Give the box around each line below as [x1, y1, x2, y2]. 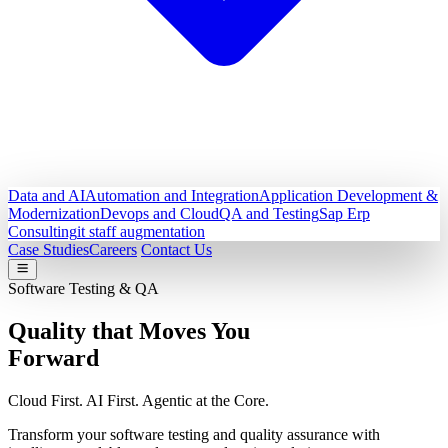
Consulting [8, 223, 77, 240]
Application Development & [259, 187, 438, 204]
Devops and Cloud [100, 205, 219, 222]
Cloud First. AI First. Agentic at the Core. [8, 391, 269, 409]
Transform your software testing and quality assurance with [8, 425, 380, 443]
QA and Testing [219, 205, 319, 222]
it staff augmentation [77, 223, 205, 240]
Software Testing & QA [8, 280, 159, 297]
